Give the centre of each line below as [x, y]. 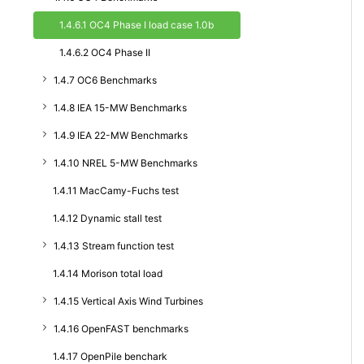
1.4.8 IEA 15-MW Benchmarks [120, 108]
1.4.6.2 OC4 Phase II [105, 52]
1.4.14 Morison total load [108, 273]
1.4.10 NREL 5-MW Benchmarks [126, 163]
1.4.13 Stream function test [114, 246]
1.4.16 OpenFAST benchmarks [121, 329]
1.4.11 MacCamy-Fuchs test [116, 191]
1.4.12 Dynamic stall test [107, 218]
